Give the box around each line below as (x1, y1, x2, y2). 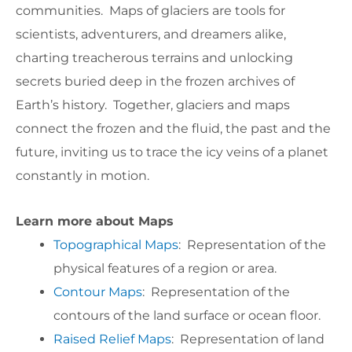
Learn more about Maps (16, 214, 174, 229)
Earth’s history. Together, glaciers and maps (16, 97, 290, 113)
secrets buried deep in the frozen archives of (16, 74, 295, 90)
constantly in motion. (16, 168, 149, 184)
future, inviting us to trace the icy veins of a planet (16, 145, 328, 160)
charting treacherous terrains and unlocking (16, 50, 293, 66)
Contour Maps (53, 284, 142, 300)
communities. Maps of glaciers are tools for (16, 3, 285, 19)
